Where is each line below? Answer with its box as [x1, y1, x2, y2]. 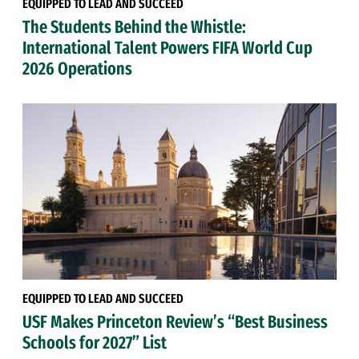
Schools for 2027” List [22, 332, 167, 354]
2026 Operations [22, 57, 132, 79]
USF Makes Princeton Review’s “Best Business [22, 311, 328, 333]
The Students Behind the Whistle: [22, 15, 246, 38]
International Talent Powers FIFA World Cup [22, 36, 313, 58]
